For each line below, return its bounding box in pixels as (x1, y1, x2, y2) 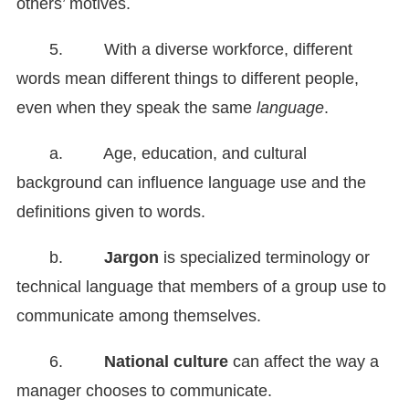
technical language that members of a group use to (16, 278, 386, 297)
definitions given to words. (16, 203, 205, 222)
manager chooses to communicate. (16, 382, 272, 401)
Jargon (104, 248, 159, 267)
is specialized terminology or (159, 248, 370, 267)
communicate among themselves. (16, 307, 261, 326)
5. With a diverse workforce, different (49, 40, 352, 59)
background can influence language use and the (16, 173, 366, 193)
